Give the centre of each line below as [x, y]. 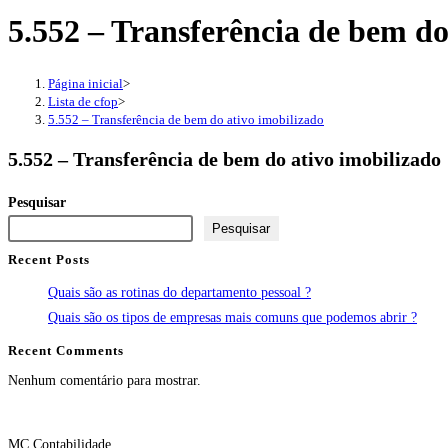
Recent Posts [49, 259]
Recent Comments [66, 350]
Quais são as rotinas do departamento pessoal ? [179, 292]
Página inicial [85, 83]
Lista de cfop [83, 101]
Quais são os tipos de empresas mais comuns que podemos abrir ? [232, 317]
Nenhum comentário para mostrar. [104, 380]
